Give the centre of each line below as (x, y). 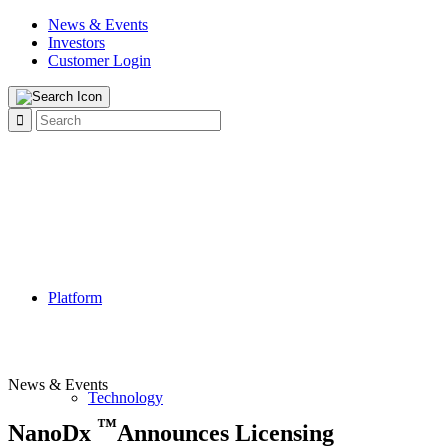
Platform (75, 297)
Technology (125, 397)
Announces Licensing (225, 432)
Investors (76, 42)
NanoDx (52, 432)
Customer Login (99, 60)
